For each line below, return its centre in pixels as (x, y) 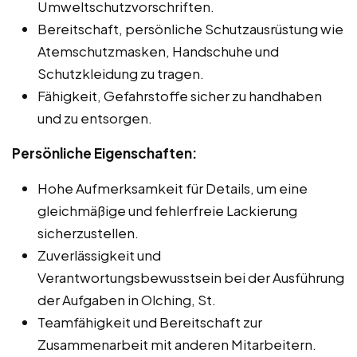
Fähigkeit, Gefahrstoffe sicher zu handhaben (180, 95)
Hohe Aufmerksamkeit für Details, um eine (173, 188)
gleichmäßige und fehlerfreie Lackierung (167, 210)
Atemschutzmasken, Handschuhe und (158, 51)
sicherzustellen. (88, 232)
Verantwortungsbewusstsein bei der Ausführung (191, 277)
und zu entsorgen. (95, 118)
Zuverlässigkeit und (99, 255)
